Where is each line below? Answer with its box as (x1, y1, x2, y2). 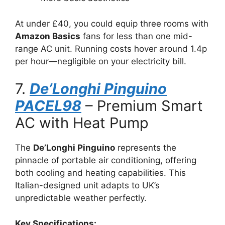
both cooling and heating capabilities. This (15, 168, 186, 178)
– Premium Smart (81, 97, 203, 115)
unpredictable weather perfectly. (15, 193, 147, 203)
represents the (115, 143, 176, 153)
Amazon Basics (15, 31, 80, 41)
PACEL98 (15, 97, 81, 115)
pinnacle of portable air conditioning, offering (15, 155, 196, 165)
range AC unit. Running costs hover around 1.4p (15, 43, 207, 54)
